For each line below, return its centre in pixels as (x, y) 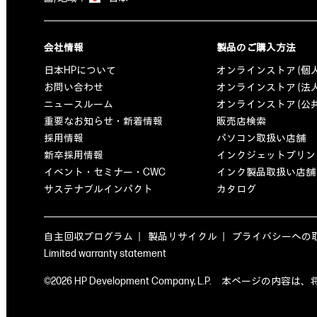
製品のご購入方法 (256, 48)
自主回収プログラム (88, 237)
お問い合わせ (74, 88)
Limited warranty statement (105, 254)
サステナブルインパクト (98, 190)
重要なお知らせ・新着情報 (103, 122)
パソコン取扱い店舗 (261, 139)
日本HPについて (80, 71)
